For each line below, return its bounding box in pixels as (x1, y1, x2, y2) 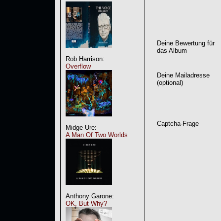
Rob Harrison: (66, 55, 105, 63)
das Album (157, 46, 187, 54)
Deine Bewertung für (157, 39, 215, 47)
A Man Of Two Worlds (66, 131, 128, 139)
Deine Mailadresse (157, 71, 210, 79)
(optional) (157, 78, 183, 86)
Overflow (66, 63, 91, 70)
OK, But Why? (66, 200, 107, 207)
